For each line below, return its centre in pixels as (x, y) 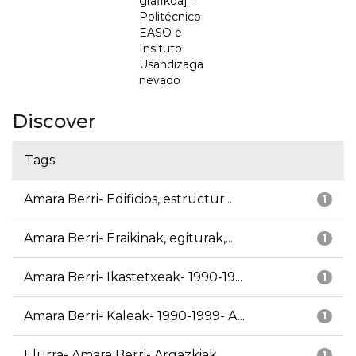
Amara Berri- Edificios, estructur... (128, 199)
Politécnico (170, 17)
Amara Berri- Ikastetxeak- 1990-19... (133, 277)
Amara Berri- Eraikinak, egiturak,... (128, 238)
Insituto (161, 49)
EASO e (161, 33)
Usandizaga (171, 65)
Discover (54, 122)
